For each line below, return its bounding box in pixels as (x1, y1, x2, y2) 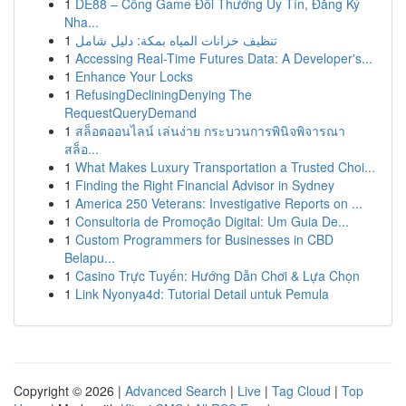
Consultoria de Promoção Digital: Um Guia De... (75, 212, 349, 230)
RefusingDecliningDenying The (75, 85, 252, 103)
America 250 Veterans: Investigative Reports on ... (75, 194, 362, 212)
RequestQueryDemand (64, 103, 197, 121)
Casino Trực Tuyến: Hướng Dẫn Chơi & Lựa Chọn (75, 266, 360, 285)
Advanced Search (125, 382, 227, 400)
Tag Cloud (272, 382, 331, 400)
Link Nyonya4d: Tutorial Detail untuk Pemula (75, 285, 329, 303)
